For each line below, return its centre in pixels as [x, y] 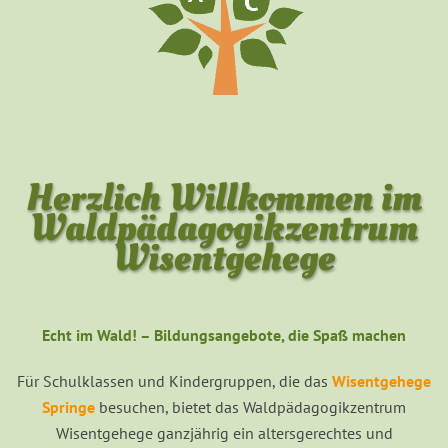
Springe [68, 406]
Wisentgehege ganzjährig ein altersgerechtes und [224, 432]
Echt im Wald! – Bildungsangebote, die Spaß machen [224, 334]
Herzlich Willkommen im [224, 197]
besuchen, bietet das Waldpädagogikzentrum [250, 406]
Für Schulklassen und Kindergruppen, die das [174, 380]
